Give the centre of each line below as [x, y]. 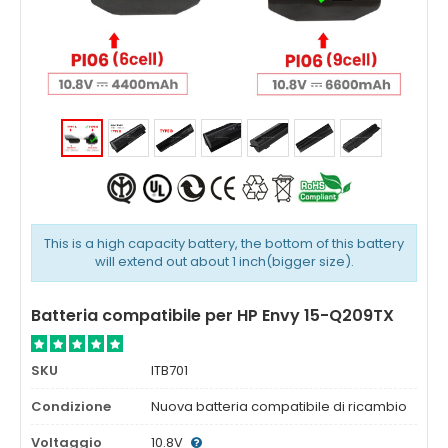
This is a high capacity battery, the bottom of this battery [224, 243]
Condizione [71, 406]
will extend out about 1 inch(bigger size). [224, 261]
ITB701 [169, 370]
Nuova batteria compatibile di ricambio [279, 406]
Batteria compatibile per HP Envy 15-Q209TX [212, 315]
